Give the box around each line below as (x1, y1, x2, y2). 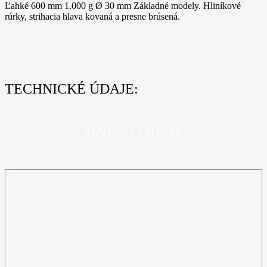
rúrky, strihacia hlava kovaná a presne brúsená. (5, 11, 180, 21)
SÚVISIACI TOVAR (84, 126, 183, 139)
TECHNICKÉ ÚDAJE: (5, 80, 138, 97)
